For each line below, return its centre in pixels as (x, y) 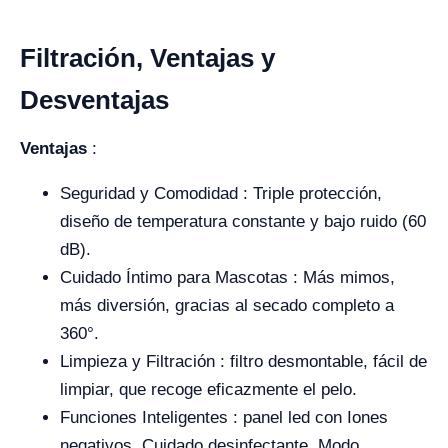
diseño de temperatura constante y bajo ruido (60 (243, 221)
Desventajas (94, 100)
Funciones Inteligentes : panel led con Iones (224, 417)
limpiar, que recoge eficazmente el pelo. (208, 389)
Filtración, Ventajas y (147, 58)
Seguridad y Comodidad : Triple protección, (221, 193)
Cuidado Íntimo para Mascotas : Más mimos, (227, 277)
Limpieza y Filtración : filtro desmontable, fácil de (243, 361)
